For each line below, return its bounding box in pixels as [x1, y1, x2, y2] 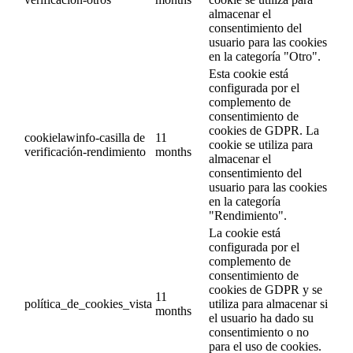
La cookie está [209, 226, 281, 240]
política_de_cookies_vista [24, 297, 152, 311]
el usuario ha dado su [209, 311, 314, 325]
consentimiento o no [209, 325, 309, 340]
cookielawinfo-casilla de [24, 131, 145, 145]
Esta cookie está [209, 67, 288, 81]
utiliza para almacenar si [209, 297, 328, 311]
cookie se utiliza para [209, 138, 313, 152]
